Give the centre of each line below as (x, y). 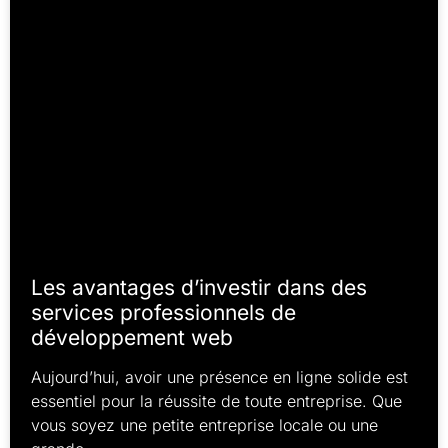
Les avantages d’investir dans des (199, 288)
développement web (132, 338)
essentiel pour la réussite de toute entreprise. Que (216, 401)
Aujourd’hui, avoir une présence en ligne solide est (219, 377)
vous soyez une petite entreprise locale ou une (204, 425)
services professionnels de (163, 313)
